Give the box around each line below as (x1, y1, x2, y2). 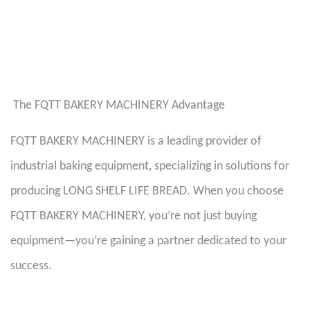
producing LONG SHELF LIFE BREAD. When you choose (10, 185, 284, 198)
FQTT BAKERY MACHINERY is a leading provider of (10, 135, 262, 148)
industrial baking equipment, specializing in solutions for (10, 160, 289, 173)
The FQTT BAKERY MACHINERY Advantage (10, 99, 230, 112)
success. (10, 259, 57, 273)
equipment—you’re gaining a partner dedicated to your (10, 235, 286, 248)
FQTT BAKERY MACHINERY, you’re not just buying (10, 210, 257, 223)
